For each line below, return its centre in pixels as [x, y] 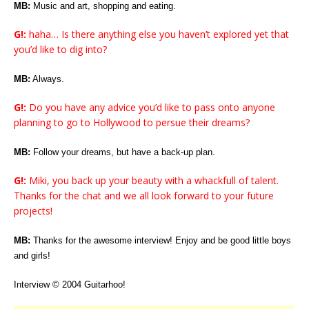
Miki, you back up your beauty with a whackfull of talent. [152, 180]
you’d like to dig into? [60, 49]
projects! [33, 210]
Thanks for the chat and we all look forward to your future [144, 195]
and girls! [32, 255]
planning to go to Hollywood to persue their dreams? [132, 122]
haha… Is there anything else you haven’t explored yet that [158, 34]
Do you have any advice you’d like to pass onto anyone [151, 107]
